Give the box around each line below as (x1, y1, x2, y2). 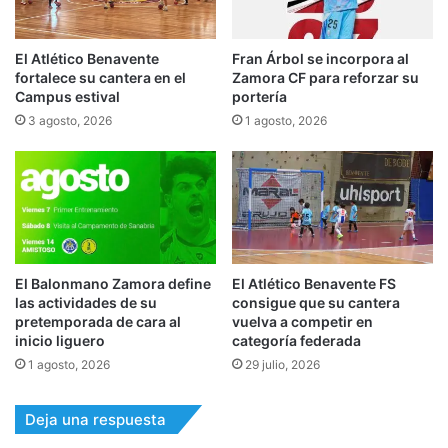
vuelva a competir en (232, 313, 373, 331)
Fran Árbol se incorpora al (232, 49, 409, 67)
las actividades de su (15, 294, 157, 312)
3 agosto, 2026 (28, 112, 112, 128)
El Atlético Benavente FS (232, 275, 396, 293)
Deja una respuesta (25, 410, 166, 430)
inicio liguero (15, 332, 105, 350)
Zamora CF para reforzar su (232, 68, 419, 86)
